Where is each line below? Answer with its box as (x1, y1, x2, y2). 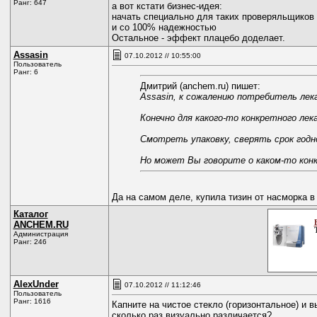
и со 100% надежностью (111, 22, 217, 33)
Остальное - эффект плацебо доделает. (111, 33, 285, 43)
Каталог (13, 209, 48, 219)
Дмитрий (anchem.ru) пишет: (139, 81, 260, 91)
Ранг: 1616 (13, 297, 51, 305)
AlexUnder (13, 279, 59, 289)
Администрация (13, 230, 68, 238)
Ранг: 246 (13, 238, 47, 246)
